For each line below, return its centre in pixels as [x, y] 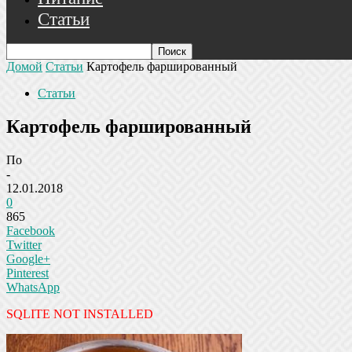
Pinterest [27, 273]
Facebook [31, 230]
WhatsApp [33, 287]
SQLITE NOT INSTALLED [80, 313]
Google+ [28, 258]
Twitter [24, 244]
